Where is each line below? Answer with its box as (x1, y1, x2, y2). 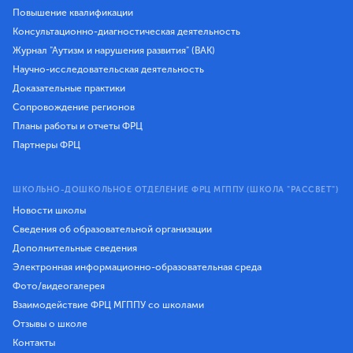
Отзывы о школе (13, 318, 87, 329)
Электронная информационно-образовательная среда (13, 261, 262, 273)
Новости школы (13, 204, 86, 216)
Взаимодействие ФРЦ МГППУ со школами (13, 299, 204, 310)
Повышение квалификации (13, 6, 133, 18)
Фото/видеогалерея (13, 280, 105, 292)
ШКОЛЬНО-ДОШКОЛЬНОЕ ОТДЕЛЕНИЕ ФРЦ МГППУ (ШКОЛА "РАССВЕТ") (13, 184, 339, 195)
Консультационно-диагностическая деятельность (13, 25, 240, 37)
